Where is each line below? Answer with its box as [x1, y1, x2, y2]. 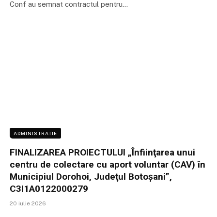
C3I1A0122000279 [10, 183, 88, 195]
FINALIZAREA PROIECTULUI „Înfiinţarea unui [10, 147, 195, 158]
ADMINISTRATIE [14, 130, 57, 137]
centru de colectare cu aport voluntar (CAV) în [10, 159, 205, 170]
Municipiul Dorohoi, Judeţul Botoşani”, [10, 171, 172, 183]
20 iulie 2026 [10, 200, 46, 207]
